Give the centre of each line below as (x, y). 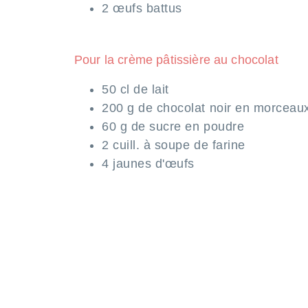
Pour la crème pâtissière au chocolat (176, 59)
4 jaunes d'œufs (148, 163)
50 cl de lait (135, 89)
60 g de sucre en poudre (173, 126)
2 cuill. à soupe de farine (174, 145)
